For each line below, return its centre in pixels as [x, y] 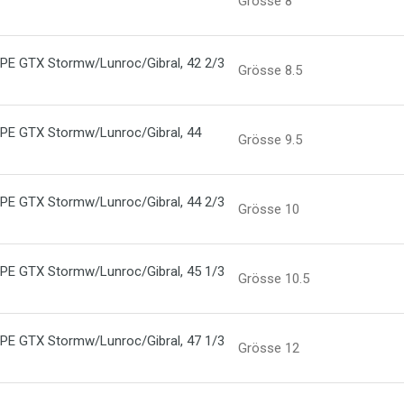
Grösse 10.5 [273, 279]
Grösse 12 [268, 348]
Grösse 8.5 [270, 70]
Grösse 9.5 [270, 140]
